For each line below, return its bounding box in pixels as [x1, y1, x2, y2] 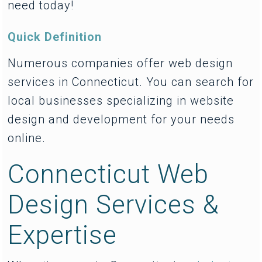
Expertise [8, 219, 118, 250]
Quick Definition [8, 29, 102, 44]
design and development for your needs [8, 112, 235, 126]
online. [8, 130, 46, 145]
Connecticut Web [8, 158, 209, 189]
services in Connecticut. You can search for [8, 74, 254, 89]
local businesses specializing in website [8, 93, 235, 108]
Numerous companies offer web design [8, 56, 233, 70]
